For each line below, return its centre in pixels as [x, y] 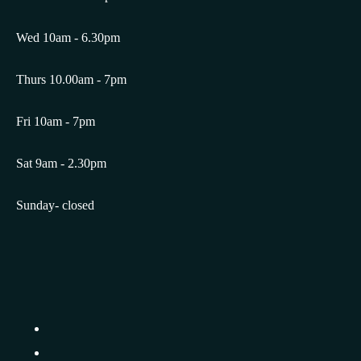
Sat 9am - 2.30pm [61, 164]
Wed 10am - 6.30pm [68, 38]
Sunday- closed [55, 205]
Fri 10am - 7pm [56, 122]
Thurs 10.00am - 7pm [71, 80]
